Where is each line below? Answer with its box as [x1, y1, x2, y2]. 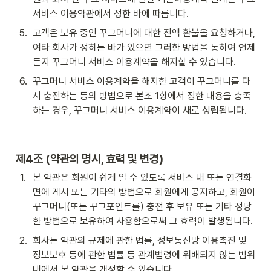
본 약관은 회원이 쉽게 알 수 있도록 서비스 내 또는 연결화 [33, 172, 252, 184]
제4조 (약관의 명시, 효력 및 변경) [16, 152, 163, 166]
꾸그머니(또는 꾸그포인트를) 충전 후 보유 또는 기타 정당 [33, 201, 252, 213]
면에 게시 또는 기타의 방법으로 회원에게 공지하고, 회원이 [33, 186, 255, 198]
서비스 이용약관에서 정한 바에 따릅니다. [33, 8, 189, 20]
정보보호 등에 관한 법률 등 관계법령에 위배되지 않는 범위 [33, 249, 255, 261]
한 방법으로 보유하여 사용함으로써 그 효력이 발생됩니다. [33, 215, 253, 227]
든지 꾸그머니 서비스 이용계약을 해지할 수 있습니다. [33, 56, 236, 68]
